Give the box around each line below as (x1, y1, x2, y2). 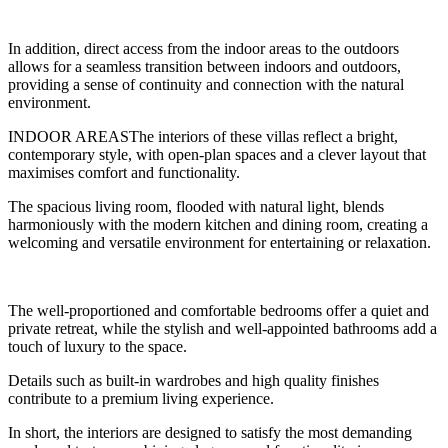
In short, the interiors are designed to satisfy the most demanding (8, 424, 412, 442)
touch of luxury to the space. (8, 338, 187, 356)
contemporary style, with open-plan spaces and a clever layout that (8, 146, 426, 164)
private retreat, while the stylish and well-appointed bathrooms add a (8, 320, 437, 338)
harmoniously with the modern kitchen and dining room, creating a (8, 216, 428, 234)
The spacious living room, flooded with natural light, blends (8, 198, 384, 216)
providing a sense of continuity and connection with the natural (8, 76, 404, 94)
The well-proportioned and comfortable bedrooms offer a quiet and (8, 302, 429, 320)
